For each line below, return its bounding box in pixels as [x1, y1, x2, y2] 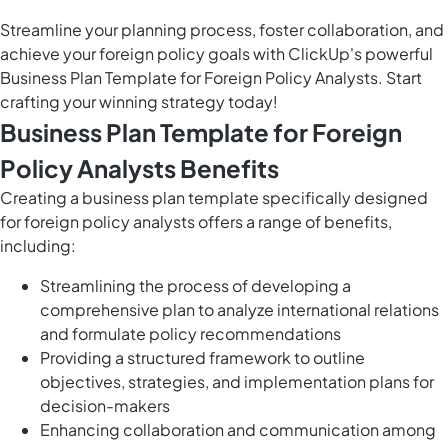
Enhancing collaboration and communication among [40, 419, 436, 441]
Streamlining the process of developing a [40, 275, 351, 297]
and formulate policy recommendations [40, 323, 341, 345]
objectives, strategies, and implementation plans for [40, 371, 434, 393]
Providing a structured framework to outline [40, 347, 365, 369]
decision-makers [40, 395, 170, 417]
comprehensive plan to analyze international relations [40, 299, 439, 321]
